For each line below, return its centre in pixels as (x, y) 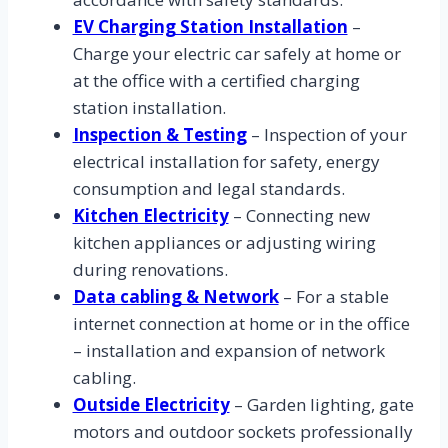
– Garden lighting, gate (321, 405)
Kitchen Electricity (150, 216)
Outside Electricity (151, 405)
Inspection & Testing (159, 135)
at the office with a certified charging (216, 81)
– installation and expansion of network (228, 351)
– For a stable (333, 297)
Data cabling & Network (175, 297)
